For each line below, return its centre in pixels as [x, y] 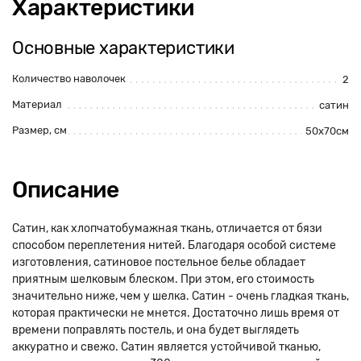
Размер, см [39, 130]
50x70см [327, 131]
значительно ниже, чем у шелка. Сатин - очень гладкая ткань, [180, 296]
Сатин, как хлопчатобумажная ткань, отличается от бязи [167, 228]
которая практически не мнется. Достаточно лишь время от [176, 313]
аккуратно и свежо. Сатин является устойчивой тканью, [166, 347]
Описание [66, 190]
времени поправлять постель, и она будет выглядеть [156, 330]
